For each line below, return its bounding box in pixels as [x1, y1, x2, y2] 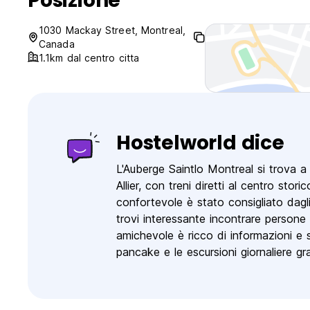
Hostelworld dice [116, 129, 284, 157]
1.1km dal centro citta [39, 52, 140, 64]
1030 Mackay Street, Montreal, [39, 24, 185, 37]
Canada [39, 38, 75, 51]
